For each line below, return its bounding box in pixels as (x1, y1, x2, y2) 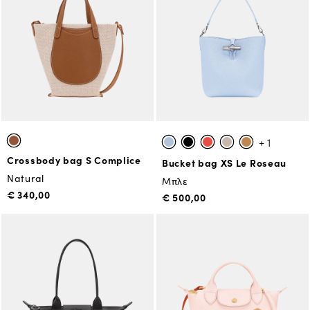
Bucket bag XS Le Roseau (162, 156, 287, 170)
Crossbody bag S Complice (7, 153, 141, 167)
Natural (7, 172, 44, 185)
